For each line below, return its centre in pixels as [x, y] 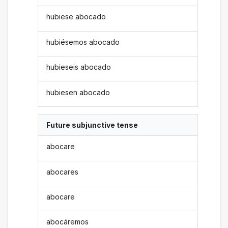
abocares [63, 172]
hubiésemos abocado [83, 42]
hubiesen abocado [78, 92]
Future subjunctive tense [92, 125]
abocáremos [68, 222]
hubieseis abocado [79, 67]
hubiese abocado [76, 17]
